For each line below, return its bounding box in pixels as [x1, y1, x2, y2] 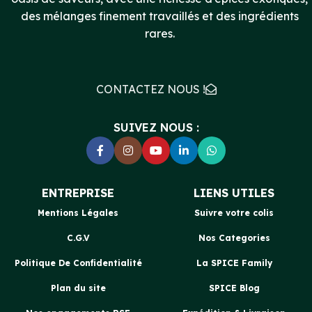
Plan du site [50, 283, 106, 294]
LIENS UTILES [194, 186, 274, 201]
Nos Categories [198, 233, 270, 244]
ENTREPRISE [42, 186, 114, 201]
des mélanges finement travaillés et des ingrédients [20, 9, 299, 24]
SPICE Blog [208, 283, 260, 294]
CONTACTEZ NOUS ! [95, 82, 205, 97]
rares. [144, 26, 175, 41]
